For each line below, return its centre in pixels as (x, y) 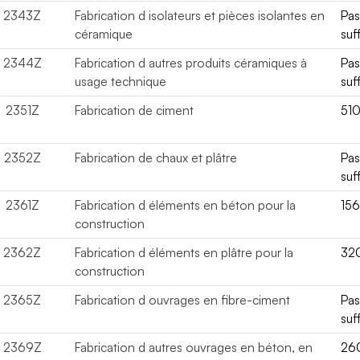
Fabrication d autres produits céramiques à (191, 63)
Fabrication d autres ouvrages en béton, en (194, 347)
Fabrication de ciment (135, 110)
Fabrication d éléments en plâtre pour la (184, 252)
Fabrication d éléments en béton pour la (186, 205)
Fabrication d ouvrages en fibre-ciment (183, 300)
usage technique (121, 81)
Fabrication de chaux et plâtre (156, 157)
